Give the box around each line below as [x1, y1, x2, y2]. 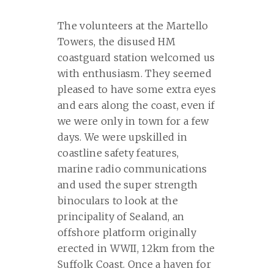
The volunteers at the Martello [57, 20, 209, 32]
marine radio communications [57, 163, 207, 176]
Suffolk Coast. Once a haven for [57, 258, 211, 271]
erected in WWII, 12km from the [57, 242, 215, 255]
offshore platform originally [57, 226, 196, 239]
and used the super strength [57, 179, 198, 191]
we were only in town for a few [57, 115, 209, 128]
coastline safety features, [57, 147, 179, 160]
